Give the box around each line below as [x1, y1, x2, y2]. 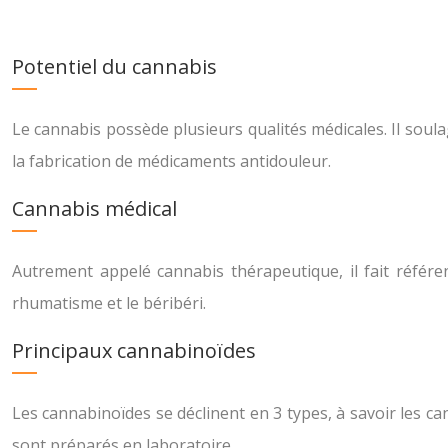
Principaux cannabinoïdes [12, 337, 256, 364]
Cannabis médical [12, 195, 177, 222]
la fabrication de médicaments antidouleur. [12, 150, 331, 172]
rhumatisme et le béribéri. [12, 292, 206, 314]
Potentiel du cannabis [12, 53, 217, 80]
